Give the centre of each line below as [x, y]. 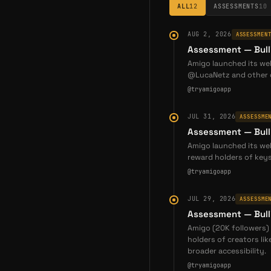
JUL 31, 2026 [212, 116]
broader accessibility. [227, 251]
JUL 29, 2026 [212, 199]
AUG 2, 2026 [210, 34]
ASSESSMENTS [236, 6]
